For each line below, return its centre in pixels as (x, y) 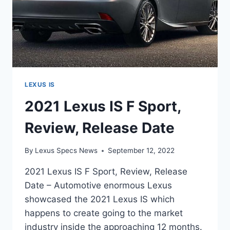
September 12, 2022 (141, 151)
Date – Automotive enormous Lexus (98, 186)
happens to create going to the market (104, 213)
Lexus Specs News (66, 151)
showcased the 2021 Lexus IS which (100, 199)
